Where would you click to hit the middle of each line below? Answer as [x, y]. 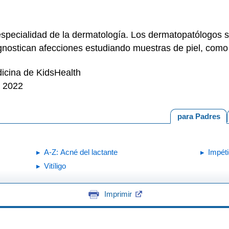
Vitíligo [55, 166]
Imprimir [118, 194]
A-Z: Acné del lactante [81, 152]
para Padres [199, 116]
